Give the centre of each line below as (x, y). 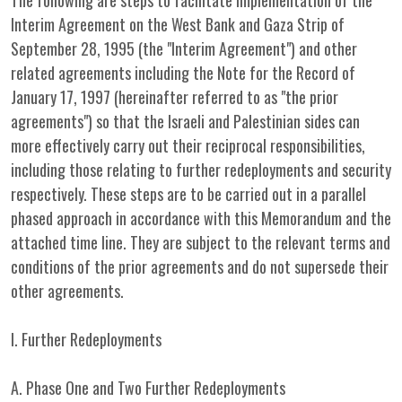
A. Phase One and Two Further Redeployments (148, 388)
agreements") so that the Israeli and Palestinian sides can (185, 121)
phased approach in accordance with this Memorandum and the (201, 218)
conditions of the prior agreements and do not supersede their (200, 267)
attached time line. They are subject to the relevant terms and (201, 242)
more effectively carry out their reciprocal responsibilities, (188, 145)
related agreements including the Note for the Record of (183, 73)
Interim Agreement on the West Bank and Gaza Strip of (178, 24)
